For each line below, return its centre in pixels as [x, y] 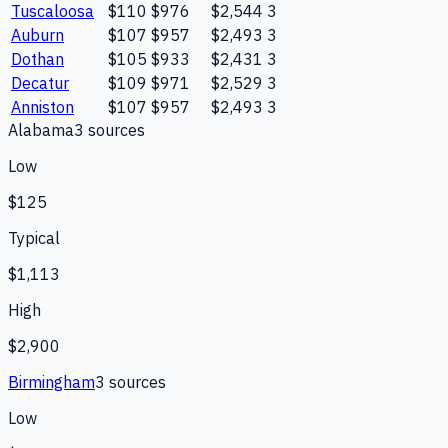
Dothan [37, 58]
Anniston [42, 106]
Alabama [41, 129]
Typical [34, 237]
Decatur [40, 82]
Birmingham [51, 381]
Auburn [37, 34]
